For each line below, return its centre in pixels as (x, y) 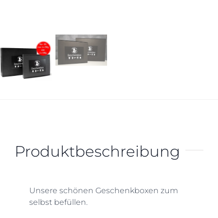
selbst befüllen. (58, 202)
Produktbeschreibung (97, 151)
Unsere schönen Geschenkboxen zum (103, 190)
